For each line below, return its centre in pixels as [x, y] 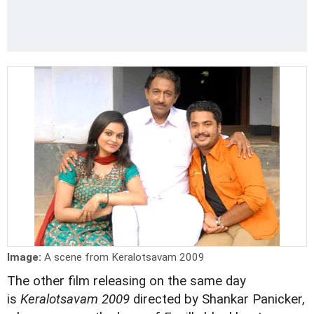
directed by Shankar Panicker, [219, 300]
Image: [26, 258]
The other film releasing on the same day [127, 281]
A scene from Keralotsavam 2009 [124, 258]
